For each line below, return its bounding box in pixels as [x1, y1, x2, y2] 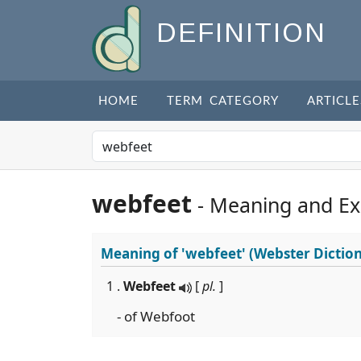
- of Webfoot [117, 307, 195, 326]
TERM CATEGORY [167, 95, 279, 107]
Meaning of [101, 244, 181, 263]
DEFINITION [156, 18, 326, 48]
